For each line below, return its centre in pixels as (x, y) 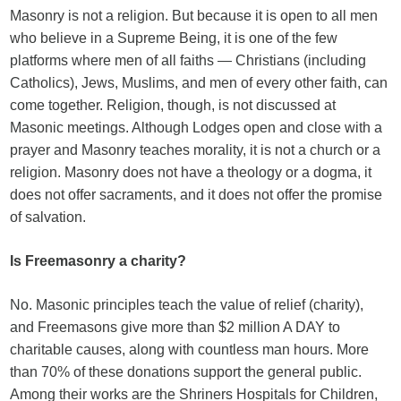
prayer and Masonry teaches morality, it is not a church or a (196, 150)
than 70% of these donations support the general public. (186, 372)
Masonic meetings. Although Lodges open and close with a (196, 128)
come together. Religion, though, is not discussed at (173, 105)
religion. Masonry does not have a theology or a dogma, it (191, 172)
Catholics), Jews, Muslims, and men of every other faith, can (199, 83)
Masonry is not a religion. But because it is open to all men (194, 16)
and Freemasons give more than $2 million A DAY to (175, 327)
